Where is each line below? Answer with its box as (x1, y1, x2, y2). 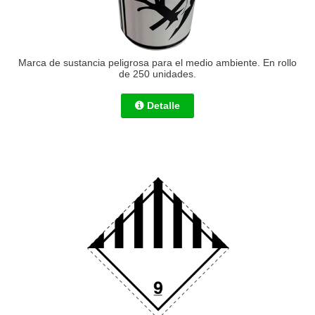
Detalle (147, 100, 180, 112)
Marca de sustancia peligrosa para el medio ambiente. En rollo (18, 57, 297, 68)
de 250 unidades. (119, 68, 196, 79)
